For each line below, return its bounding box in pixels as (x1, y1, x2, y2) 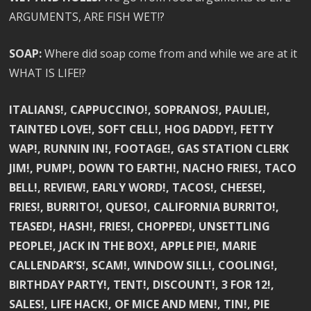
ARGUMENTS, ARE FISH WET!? (9, 9, 165, 25)
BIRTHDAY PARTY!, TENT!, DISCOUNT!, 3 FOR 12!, (9, 277, 275, 293)
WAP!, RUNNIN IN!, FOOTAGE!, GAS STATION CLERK (9, 141, 289, 157)
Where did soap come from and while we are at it (42, 46, 298, 62)
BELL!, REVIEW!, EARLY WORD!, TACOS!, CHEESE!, (9, 180, 267, 196)
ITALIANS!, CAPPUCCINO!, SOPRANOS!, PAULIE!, (9, 102, 271, 118)
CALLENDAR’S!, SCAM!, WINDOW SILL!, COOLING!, (9, 258, 278, 274)
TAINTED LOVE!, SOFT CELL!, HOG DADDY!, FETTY (9, 121, 274, 137)
